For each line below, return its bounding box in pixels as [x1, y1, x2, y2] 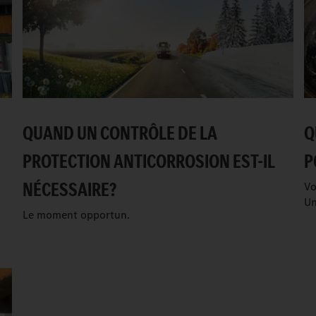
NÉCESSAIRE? [22, 176, 116, 203]
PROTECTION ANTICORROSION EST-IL [22, 148, 274, 175]
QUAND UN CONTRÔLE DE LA [22, 120, 217, 147]
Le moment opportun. [22, 207, 130, 223]
